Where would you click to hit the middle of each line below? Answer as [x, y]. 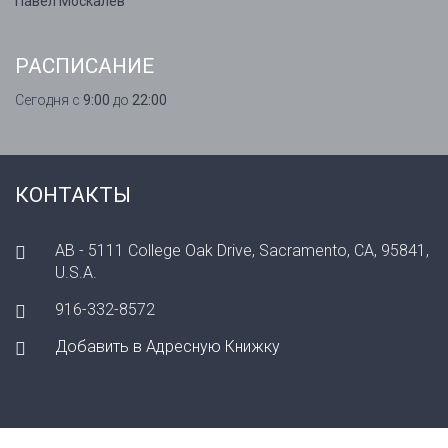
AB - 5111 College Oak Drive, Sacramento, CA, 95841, [242, 251]
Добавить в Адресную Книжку [167, 347]
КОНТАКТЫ [73, 195]
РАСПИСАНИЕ [84, 66]
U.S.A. [76, 273]
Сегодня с [49, 100]
